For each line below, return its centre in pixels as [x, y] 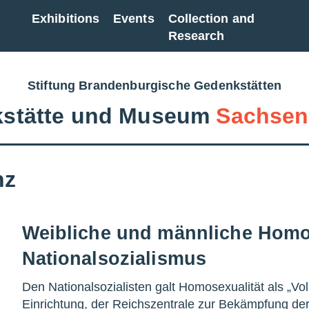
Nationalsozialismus [114, 258]
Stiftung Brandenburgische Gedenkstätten [154, 86]
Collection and [211, 19]
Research [196, 36]
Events [134, 19]
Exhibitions [66, 19]
